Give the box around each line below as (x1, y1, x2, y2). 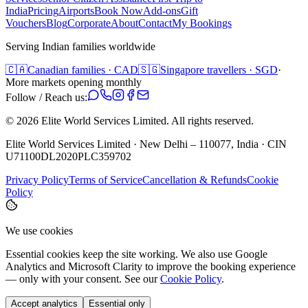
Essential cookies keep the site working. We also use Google (5, 247, 267, 260)
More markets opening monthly (5, 76, 142, 88)
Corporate (67, 16, 111, 29)
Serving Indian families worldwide (5, 40, 155, 52)
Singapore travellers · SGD (160, 63, 278, 76)
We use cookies (5, 224, 73, 236)
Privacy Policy (5, 173, 69, 186)
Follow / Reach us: (5, 91, 87, 103)
